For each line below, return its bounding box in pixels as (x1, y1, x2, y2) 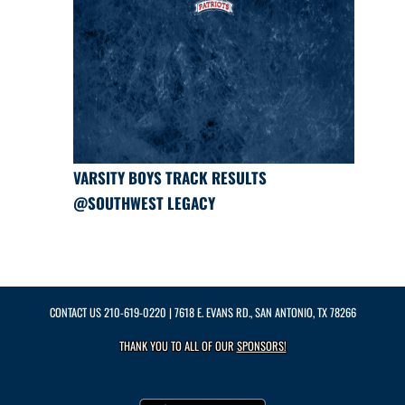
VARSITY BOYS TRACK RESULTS (72, 166, 267, 190)
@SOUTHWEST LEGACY (72, 192, 215, 215)
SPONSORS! (236, 337, 287, 355)
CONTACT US (49, 304, 104, 322)
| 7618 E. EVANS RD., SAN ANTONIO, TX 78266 (165, 304, 356, 322)
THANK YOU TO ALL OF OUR (118, 337, 237, 355)
